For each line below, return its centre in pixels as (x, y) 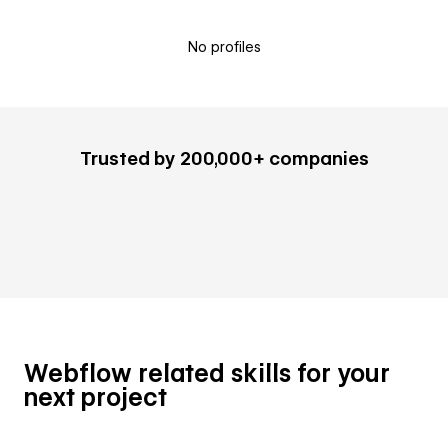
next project (95, 397)
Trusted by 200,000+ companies (224, 158)
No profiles (224, 47)
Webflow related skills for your (207, 373)
